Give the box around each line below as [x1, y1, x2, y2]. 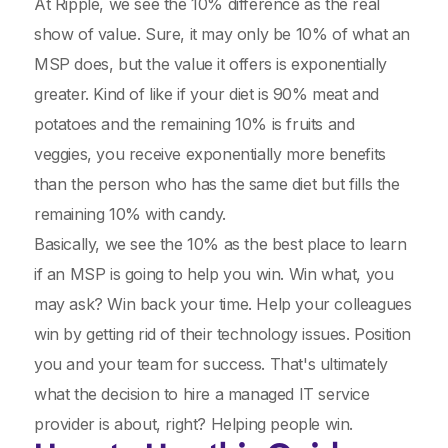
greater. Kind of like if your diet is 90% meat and [34, 84, 380, 104]
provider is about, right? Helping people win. [34, 414, 358, 434]
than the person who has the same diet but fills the [34, 174, 400, 194]
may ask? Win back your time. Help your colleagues [34, 294, 412, 314]
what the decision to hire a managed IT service [34, 384, 370, 404]
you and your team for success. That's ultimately [34, 354, 388, 374]
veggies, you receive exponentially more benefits [34, 144, 386, 164]
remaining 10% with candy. [34, 204, 231, 224]
